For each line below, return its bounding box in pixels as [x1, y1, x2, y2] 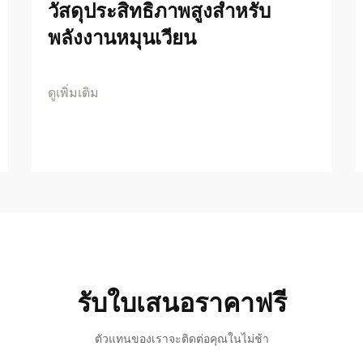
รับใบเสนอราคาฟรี [76, 287, 287, 318]
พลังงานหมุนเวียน [48, 26, 196, 49]
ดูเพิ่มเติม [48, 84, 99, 100]
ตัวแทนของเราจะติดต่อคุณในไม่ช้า [94, 331, 269, 345]
